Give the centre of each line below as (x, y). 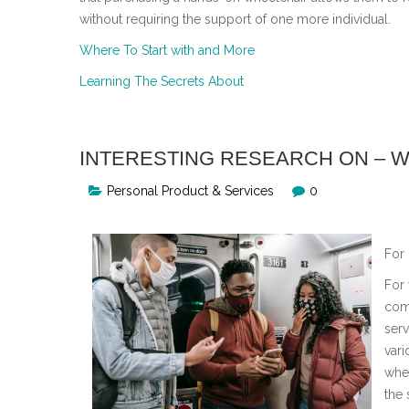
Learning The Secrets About (162, 81)
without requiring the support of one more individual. (235, 19)
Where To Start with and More (167, 50)
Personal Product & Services (190, 190)
